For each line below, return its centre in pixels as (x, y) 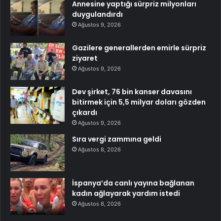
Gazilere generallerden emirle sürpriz (139, 48)
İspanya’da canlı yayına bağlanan (133, 183)
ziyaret (85, 58)
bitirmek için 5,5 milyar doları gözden (139, 102)
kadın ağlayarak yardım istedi (126, 193)
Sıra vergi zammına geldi (117, 139)
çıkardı (85, 112)
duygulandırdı (97, 14)
